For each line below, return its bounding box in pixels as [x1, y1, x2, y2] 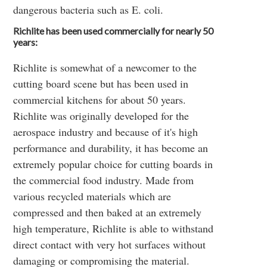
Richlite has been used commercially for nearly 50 [13, 25, 214, 36]
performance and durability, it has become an [13, 141, 209, 155]
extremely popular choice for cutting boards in [13, 157, 213, 171]
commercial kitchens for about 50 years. [13, 92, 187, 107]
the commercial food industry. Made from [13, 173, 194, 187]
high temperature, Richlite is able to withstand [13, 221, 214, 235]
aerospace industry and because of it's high [13, 125, 198, 139]
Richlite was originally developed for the [13, 108, 190, 123]
